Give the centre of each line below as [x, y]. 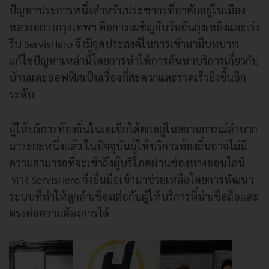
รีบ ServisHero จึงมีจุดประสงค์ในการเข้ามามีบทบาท [124, 43]
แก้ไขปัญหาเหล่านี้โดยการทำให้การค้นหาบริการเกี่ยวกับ [134, 60]
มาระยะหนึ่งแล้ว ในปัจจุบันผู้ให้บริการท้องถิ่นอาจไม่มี [128, 145]
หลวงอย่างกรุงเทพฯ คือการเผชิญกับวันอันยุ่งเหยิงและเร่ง [134, 26]
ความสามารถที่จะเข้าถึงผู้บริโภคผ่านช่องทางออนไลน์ [127, 162]
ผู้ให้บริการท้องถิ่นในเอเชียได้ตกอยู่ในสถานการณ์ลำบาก [133, 128]
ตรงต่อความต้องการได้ [59, 213]
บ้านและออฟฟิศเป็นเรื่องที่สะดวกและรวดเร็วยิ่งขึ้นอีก [128, 77]
